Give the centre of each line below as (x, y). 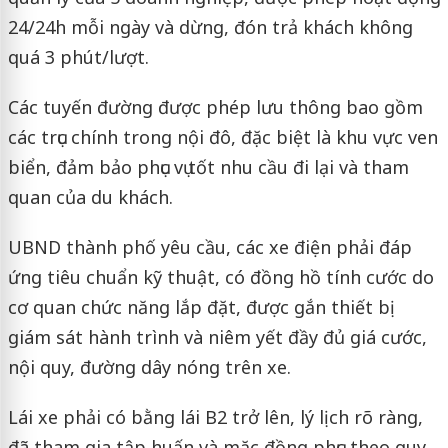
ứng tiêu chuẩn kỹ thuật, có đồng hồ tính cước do (220, 276)
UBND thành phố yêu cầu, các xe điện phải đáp (209, 246)
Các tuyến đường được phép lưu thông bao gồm (215, 106)
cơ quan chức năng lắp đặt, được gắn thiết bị (201, 306)
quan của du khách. (90, 196)
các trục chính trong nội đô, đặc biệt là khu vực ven (222, 136)
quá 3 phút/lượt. (78, 56)
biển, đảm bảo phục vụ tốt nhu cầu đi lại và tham (208, 166)
